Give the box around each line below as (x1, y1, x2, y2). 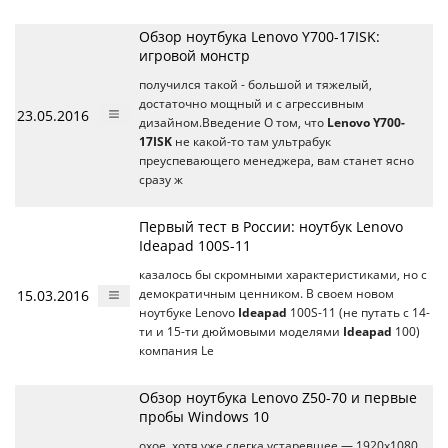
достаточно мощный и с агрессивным (139, 96, 364, 111)
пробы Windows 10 (139, 407, 269, 426)
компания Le (139, 343, 214, 358)
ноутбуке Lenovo (139, 305, 238, 320)
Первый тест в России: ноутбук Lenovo (139, 217, 403, 236)
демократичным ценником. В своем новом (139, 286, 394, 301)
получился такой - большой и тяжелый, (139, 77, 372, 92)
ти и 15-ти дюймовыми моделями (139, 324, 343, 339)
